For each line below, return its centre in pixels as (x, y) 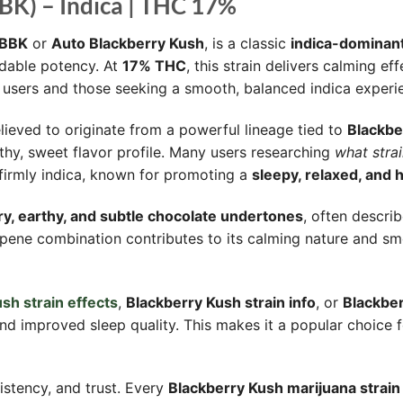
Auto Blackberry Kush (128, 44)
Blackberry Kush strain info (221, 302)
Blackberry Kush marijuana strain (284, 388)
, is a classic (247, 44)
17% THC (154, 66)
